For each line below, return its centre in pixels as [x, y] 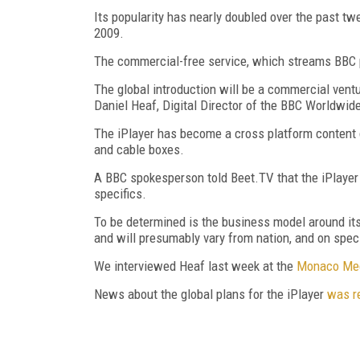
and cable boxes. [139, 149]
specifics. [120, 193]
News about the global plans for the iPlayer [211, 294]
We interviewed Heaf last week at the [195, 266]
